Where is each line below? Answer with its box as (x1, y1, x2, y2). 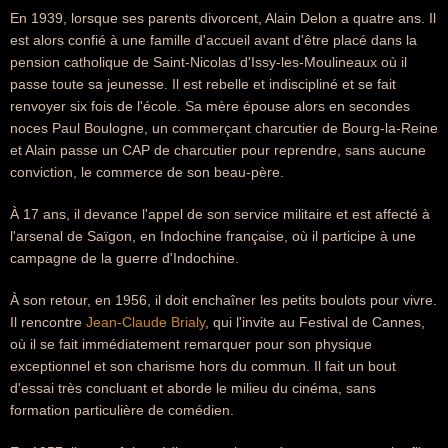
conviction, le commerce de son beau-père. (10, 164, 284, 180)
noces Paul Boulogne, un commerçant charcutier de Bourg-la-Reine (10, 120, 438, 136)
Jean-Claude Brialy (86, 314, 205, 330)
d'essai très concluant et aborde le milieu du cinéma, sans (10, 380, 376, 396)
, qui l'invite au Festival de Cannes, (205, 314, 425, 330)
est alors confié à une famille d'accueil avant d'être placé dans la (10, 32, 417, 48)
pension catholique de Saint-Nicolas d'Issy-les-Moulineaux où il (10, 54, 407, 70)
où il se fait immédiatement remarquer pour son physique (10, 336, 372, 352)
